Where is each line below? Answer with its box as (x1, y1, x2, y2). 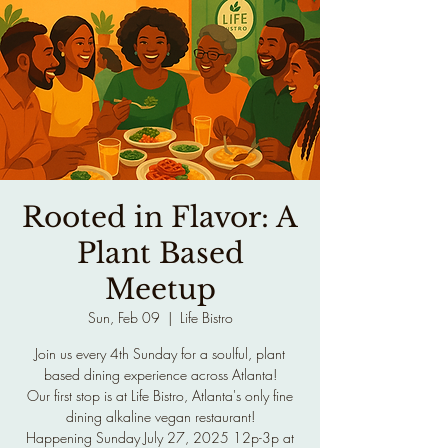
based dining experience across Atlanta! (43, 365, 277, 384)
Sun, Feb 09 (87, 308, 160, 327)
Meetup (104, 272, 216, 307)
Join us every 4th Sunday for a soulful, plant (35, 344, 285, 363)
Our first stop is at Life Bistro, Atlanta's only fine (27, 386, 293, 405)
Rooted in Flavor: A (22, 200, 298, 235)
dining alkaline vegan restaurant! (65, 407, 255, 426)
